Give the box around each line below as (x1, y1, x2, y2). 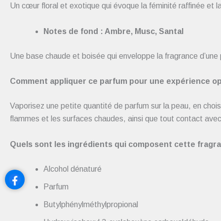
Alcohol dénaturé (43, 164, 102, 173)
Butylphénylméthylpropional (43, 200, 138, 209)
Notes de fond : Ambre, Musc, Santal (43, 27, 184, 36)
